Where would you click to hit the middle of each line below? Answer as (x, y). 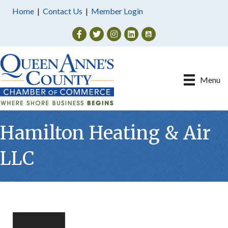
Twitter (102, 32)
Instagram (124, 32)
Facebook (90, 32)
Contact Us (63, 11)
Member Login (117, 11)
